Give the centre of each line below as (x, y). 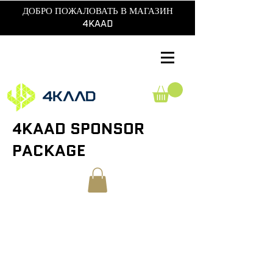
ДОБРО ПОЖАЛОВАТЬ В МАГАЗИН (97, 11)
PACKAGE (49, 151)
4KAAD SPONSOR (78, 129)
